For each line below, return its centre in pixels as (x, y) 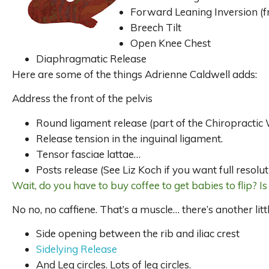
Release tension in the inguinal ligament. (129, 138)
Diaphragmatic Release (91, 58)
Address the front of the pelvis (82, 98)
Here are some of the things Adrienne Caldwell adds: (134, 74)
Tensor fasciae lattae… (88, 154)
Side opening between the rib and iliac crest (138, 234)
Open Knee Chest (171, 43)
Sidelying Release (77, 249)
